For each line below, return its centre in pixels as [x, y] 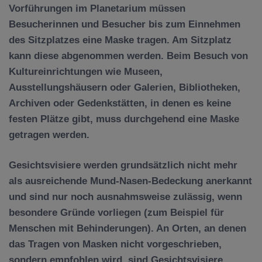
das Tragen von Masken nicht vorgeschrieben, [115, 244]
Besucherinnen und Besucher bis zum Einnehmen [125, 24]
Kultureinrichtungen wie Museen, [86, 71]
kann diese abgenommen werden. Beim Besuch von [128, 56]
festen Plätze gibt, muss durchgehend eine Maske [124, 119]
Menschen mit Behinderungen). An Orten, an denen [127, 228]
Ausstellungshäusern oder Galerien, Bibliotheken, [125, 87]
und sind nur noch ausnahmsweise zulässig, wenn [125, 197]
